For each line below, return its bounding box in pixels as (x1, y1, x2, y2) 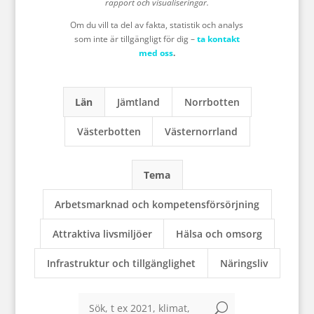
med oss (138, 47, 173, 59)
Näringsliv (219, 257, 268, 270)
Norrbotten (184, 95, 240, 109)
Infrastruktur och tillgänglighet (47, 257, 196, 270)
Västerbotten (76, 125, 141, 138)
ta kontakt (196, 33, 240, 45)
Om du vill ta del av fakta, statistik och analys (70, 19, 244, 31)
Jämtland (116, 95, 160, 109)
